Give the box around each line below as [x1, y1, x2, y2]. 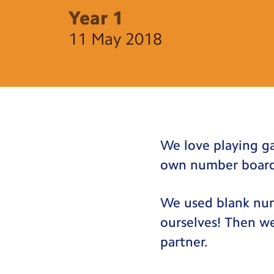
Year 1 [68, 6, 124, 29]
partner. [160, 234, 209, 250]
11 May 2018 [68, 29, 163, 49]
